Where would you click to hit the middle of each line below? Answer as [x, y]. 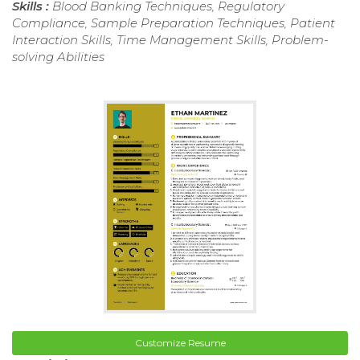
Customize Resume [180, 343]
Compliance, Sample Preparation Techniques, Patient [174, 22]
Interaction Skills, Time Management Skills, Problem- [170, 39]
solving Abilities [58, 56]
